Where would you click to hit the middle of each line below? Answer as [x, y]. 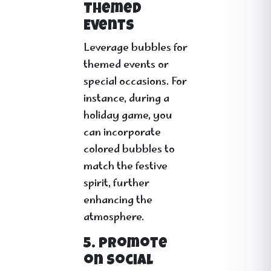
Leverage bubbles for [135, 48]
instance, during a [126, 99]
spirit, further [116, 184]
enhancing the [118, 201]
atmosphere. [114, 218]
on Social [118, 261]
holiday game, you [128, 116]
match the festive [126, 167]
